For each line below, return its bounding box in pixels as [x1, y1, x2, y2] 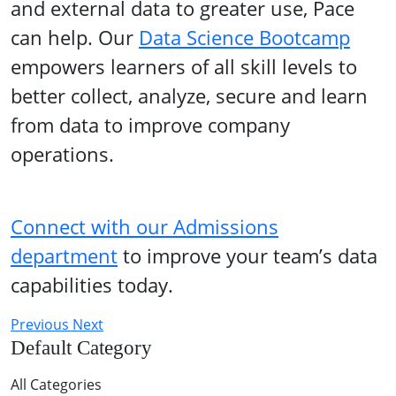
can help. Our [11, 24, 139, 51]
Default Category [11, 336, 152, 359]
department [11, 242, 118, 270]
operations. [11, 141, 114, 168]
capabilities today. [11, 271, 173, 299]
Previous [11, 315, 72, 334]
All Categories [11, 375, 102, 394]
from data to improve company [11, 111, 290, 139]
